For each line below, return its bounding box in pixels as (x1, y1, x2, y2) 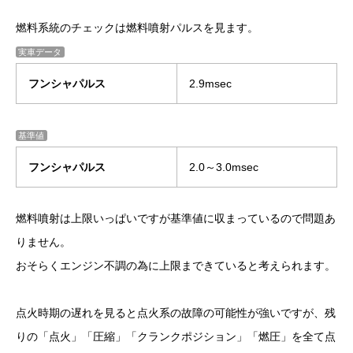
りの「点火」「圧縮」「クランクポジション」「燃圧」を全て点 (16, 330, 336, 344)
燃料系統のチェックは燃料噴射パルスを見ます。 (16, 21, 258, 35)
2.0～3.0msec (189, 161, 258, 174)
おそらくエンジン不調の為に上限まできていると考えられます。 (16, 259, 336, 273)
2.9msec (189, 77, 232, 91)
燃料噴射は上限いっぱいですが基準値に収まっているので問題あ (16, 212, 336, 225)
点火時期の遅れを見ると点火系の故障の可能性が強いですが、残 (16, 307, 336, 320)
